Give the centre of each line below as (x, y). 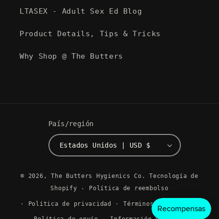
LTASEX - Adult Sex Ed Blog (81, 11)
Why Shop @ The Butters (71, 56)
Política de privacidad (70, 204)
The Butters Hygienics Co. (98, 176)
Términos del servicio (163, 204)
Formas (125, 170)
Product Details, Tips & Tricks (90, 33)
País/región (71, 124)
